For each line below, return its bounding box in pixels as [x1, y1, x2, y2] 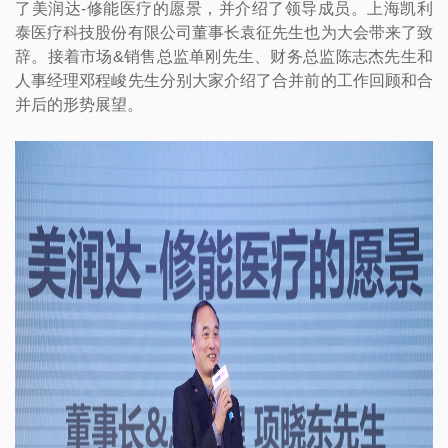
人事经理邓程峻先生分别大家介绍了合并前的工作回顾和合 [15, 72, 433, 89]
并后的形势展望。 [15, 96, 143, 113]
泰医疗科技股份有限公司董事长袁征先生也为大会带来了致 [15, 24, 433, 41]
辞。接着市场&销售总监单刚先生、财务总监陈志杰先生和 [15, 48, 433, 65]
